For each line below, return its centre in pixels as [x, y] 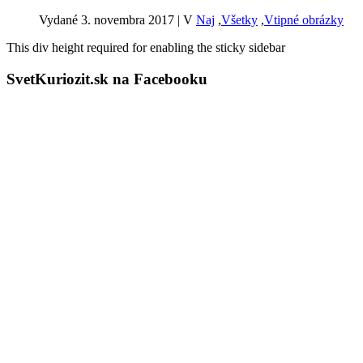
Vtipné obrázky [304, 19]
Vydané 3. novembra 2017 [108, 19]
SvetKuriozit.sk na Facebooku [107, 79]
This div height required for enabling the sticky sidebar [146, 47]
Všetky [239, 19]
